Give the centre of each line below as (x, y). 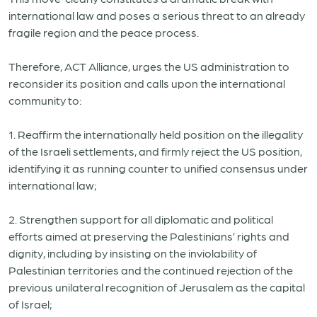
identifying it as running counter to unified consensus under (158, 168)
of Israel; (30, 304)
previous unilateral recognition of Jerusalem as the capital (157, 287)
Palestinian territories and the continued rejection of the (151, 270)
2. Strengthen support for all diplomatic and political (141, 219)
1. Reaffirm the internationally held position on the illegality (156, 134)
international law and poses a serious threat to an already (157, 15)
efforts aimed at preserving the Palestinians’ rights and (149, 236)
